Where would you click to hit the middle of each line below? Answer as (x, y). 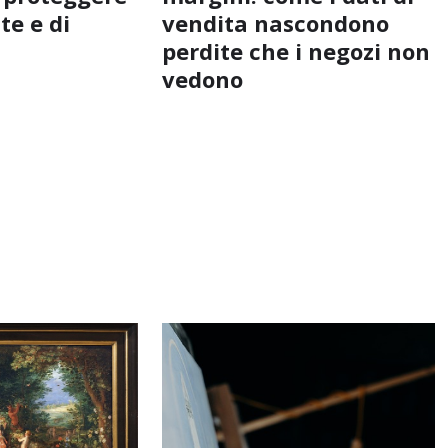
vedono (202, 78)
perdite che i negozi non (295, 50)
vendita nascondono (275, 22)
